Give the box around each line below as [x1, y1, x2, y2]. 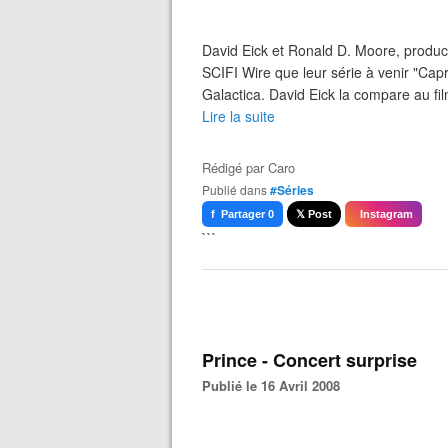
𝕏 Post [296, 208, 332, 220]
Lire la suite [202, 106, 275, 126]
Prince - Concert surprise [202, 347, 417, 373]
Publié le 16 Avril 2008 [211, 376, 340, 395]
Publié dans [210, 181, 267, 198]
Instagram [354, 208, 413, 220]
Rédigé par [202, 158, 268, 177]
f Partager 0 [211, 208, 274, 220]
